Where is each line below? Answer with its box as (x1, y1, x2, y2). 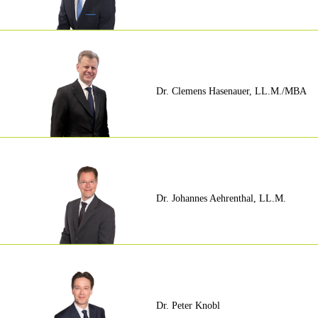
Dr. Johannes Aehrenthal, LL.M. (155, 192, 286, 204)
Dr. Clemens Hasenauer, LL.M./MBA (155, 85, 307, 97)
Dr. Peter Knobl (155, 300, 220, 311)
